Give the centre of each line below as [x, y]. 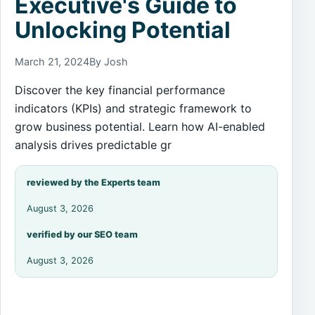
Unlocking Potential [123, 30]
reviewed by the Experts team [94, 183]
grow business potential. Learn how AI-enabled [140, 127]
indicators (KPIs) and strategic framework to [133, 109]
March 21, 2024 [52, 62]
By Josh [109, 62]
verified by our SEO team [82, 235]
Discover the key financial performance [120, 90]
